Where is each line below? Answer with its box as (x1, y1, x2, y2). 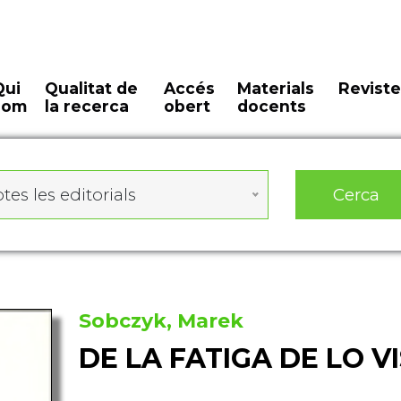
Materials (236, 79, 314, 98)
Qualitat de (45, 79, 139, 98)
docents (236, 97, 306, 115)
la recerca (45, 97, 130, 115)
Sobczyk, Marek (78, 309, 243, 333)
